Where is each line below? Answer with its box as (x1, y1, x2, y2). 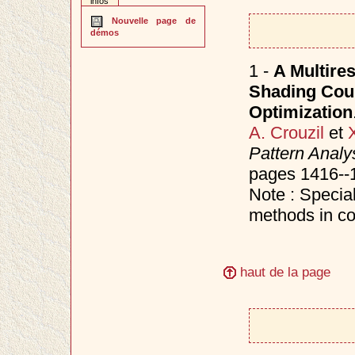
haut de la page (236, 263, 331, 280)
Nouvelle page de (103, 16, 196, 26)
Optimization (248, 101, 353, 122)
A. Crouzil (248, 122, 324, 143)
